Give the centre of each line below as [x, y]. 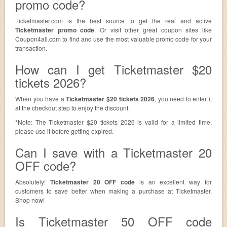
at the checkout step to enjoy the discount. [73, 108]
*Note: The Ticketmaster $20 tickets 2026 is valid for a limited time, [113, 122]
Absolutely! [33, 182]
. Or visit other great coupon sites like [153, 30]
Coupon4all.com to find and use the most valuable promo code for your [113, 39]
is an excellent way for [176, 182]
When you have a [41, 99]
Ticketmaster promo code [55, 30]
